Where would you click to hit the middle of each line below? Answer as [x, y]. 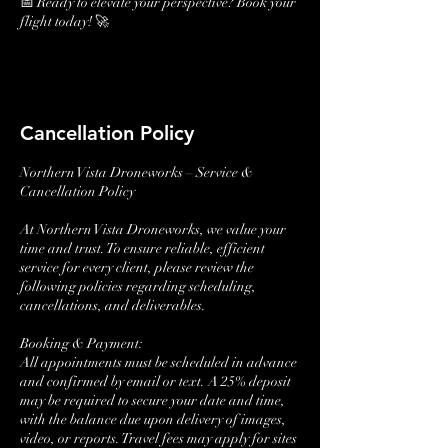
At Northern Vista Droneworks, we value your [153, 229]
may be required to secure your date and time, [152, 400]
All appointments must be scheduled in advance [158, 362]
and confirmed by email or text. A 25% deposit [155, 381]
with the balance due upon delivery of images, [153, 419]
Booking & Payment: [81, 343]
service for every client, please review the [137, 267]
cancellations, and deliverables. [113, 305]
